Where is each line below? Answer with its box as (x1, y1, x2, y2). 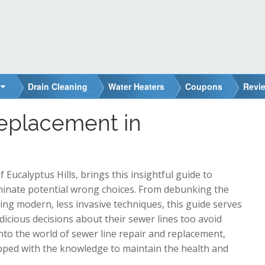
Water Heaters (108, 80, 164, 92)
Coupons (185, 80, 222, 92)
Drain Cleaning (28, 80, 88, 92)
